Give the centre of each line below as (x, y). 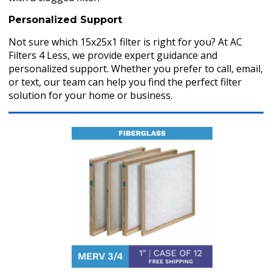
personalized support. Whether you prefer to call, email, (136, 69)
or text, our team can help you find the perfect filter (125, 82)
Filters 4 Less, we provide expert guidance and (113, 55)
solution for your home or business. (91, 95)
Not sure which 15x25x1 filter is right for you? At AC (126, 42)
